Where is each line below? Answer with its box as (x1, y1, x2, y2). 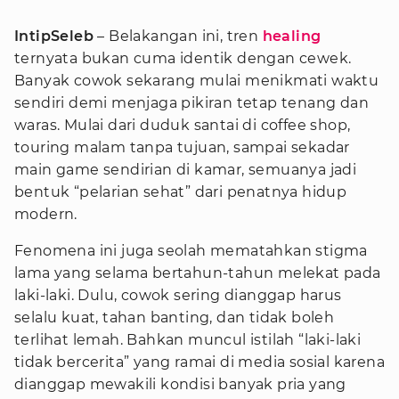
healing (262, 28, 322, 45)
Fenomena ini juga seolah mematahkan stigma (14, 242, 368, 259)
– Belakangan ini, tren (94, 28, 263, 45)
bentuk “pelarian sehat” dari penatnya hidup (14, 183, 347, 200)
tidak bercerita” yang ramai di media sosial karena (14, 354, 385, 370)
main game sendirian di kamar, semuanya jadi (14, 161, 357, 178)
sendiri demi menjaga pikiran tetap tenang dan (14, 94, 369, 111)
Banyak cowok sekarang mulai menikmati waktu (14, 72, 379, 89)
